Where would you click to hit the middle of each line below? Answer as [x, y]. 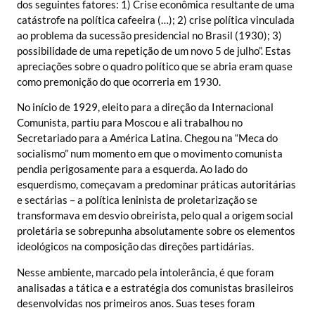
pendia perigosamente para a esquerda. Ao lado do [132, 169]
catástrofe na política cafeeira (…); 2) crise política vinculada [156, 20]
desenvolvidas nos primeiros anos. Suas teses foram [136, 303]
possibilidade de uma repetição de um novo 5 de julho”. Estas [154, 51]
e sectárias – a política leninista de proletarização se [137, 200]
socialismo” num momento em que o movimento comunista [150, 154]
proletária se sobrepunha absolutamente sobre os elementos [156, 231]
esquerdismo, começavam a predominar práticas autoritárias [156, 185]
